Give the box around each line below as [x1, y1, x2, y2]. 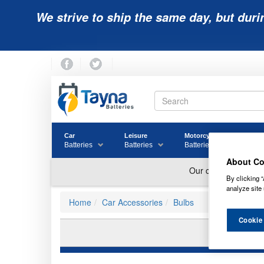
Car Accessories [102, 196, 163, 209]
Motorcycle [184, 132, 219, 140]
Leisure [124, 132, 147, 140]
